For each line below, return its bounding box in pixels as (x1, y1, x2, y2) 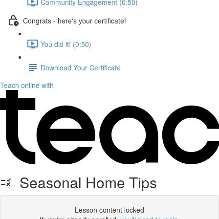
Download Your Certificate (41, 62, 121, 72)
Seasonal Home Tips (12, 172, 157, 193)
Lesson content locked (75, 205, 144, 215)
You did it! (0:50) (41, 39, 91, 49)
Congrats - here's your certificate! (23, 15, 126, 25)
